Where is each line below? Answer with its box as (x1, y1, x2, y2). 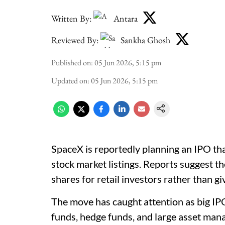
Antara (114, 12, 138, 24)
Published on (51, 57, 91, 68)
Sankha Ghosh (121, 34, 170, 46)
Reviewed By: (51, 34, 98, 46)
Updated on (51, 75, 87, 86)
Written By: (51, 12, 91, 24)
